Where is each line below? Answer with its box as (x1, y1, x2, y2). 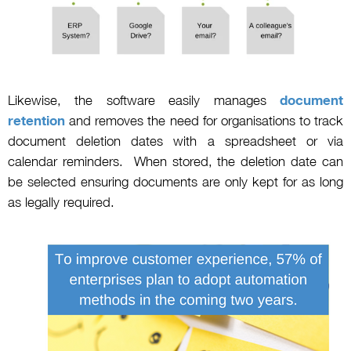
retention (8, 113, 70, 129)
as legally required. (8, 194, 114, 211)
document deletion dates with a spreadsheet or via (8, 133, 343, 150)
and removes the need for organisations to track (69, 113, 343, 129)
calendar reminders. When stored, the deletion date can (8, 154, 343, 170)
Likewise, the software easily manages (8, 92, 280, 109)
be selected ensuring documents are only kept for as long (8, 174, 343, 190)
